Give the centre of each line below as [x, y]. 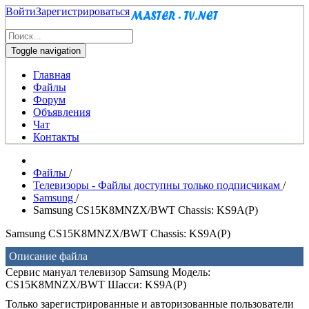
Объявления [62, 112]
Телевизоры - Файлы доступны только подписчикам [158, 185]
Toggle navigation [46, 51]
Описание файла [48, 256]
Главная [52, 75]
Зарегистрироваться [83, 11]
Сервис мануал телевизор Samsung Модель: [108, 272]
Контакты [56, 137]
